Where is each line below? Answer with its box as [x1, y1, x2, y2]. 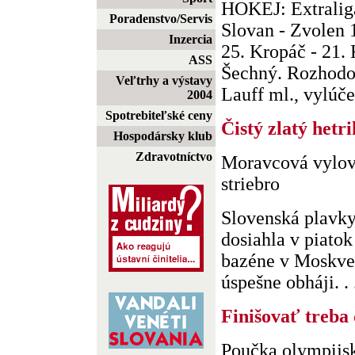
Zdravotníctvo [136, 150, 212, 163]
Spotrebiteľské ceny [105, 109, 212, 122]
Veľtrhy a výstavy [116, 74, 212, 87]
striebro [221, 174, 280, 194]
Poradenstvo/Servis [109, 12, 212, 25]
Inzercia [169, 32, 212, 46]
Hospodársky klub [113, 129, 212, 143]
